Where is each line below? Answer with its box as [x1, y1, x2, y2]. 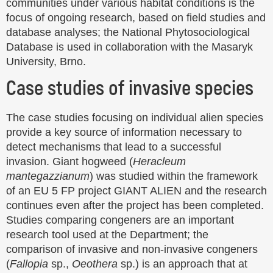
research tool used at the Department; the [6, 228, 208, 241]
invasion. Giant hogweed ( [6, 155, 133, 168]
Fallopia [10, 257, 48, 270]
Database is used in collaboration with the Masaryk [6, 40, 253, 53]
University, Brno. [6, 55, 86, 68]
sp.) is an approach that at [118, 257, 247, 270]
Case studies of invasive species [6, 76, 253, 102]
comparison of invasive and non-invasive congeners [6, 243, 258, 255]
